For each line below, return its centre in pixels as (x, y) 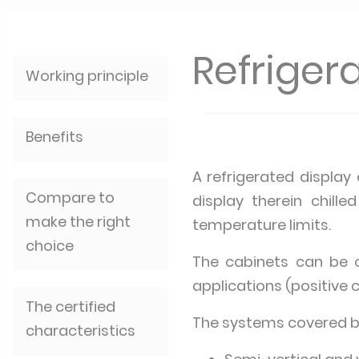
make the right (78, 222)
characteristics (81, 331)
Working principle (87, 76)
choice (50, 246)
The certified (71, 307)
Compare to (70, 198)
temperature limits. (261, 225)
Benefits (54, 137)
